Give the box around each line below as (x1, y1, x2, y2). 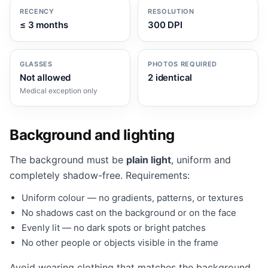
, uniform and (171, 154, 231, 166)
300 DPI (148, 19, 182, 31)
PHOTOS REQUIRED (148, 60, 217, 68)
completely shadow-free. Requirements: (10, 169, 190, 181)
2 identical (148, 72, 193, 83)
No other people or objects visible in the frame (22, 237, 218, 248)
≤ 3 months (20, 19, 68, 31)
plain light (126, 154, 171, 166)
